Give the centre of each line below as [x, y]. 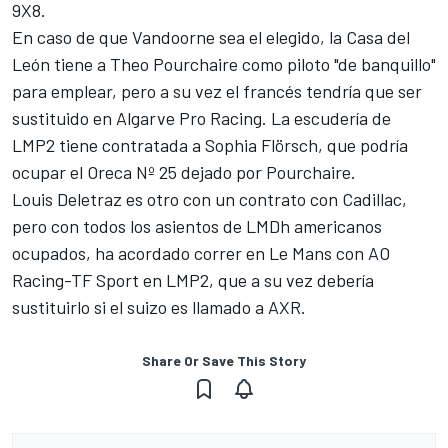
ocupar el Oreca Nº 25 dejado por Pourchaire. [184, 171]
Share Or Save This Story [224, 360]
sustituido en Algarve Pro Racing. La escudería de [201, 117]
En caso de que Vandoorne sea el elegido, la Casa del [211, 36]
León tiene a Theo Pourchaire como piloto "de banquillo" [224, 63]
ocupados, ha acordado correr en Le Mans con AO [201, 252]
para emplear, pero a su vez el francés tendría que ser [217, 90]
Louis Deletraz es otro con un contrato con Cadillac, [209, 198]
